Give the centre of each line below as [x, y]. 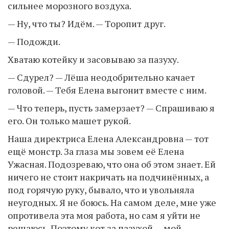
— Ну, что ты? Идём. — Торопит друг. [87, 23]
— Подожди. [34, 41]
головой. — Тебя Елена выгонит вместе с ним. [107, 90]
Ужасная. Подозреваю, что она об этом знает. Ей [112, 164]
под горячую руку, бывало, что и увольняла [101, 189]
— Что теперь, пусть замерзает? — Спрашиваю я [111, 108]
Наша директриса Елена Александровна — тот [108, 138]
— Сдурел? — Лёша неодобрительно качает [101, 77]
